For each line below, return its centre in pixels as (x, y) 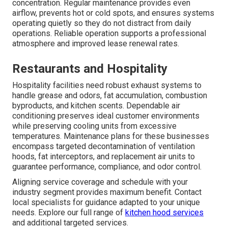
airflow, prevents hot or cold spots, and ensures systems (113, 13)
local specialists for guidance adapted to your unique (106, 202)
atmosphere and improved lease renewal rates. (96, 43)
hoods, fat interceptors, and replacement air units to (104, 156)
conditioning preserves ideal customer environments (106, 116)
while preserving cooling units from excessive (94, 126)
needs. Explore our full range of (69, 212)
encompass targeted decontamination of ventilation (104, 146)
